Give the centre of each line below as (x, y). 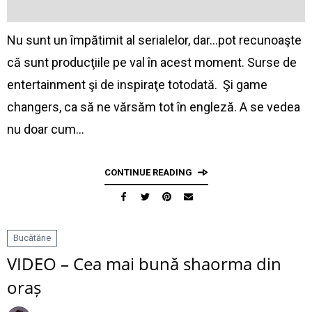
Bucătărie (32, 238)
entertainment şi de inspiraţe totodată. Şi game (137, 85)
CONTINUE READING (148, 172)
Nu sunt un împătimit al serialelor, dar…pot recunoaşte (154, 40)
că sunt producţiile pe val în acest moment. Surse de (152, 62)
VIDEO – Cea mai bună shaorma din (144, 264)
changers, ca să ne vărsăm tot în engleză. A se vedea (154, 107)
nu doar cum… (46, 129)
